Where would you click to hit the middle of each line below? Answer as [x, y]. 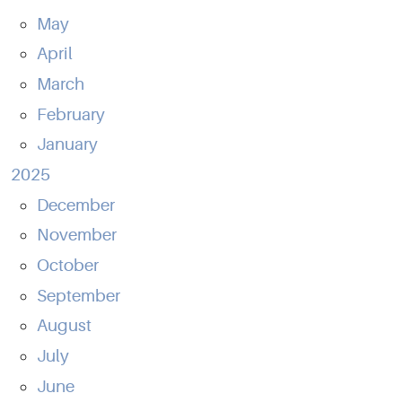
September [78, 296]
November [76, 236]
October [67, 266]
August [64, 326]
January [67, 145]
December [75, 205]
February [70, 114]
